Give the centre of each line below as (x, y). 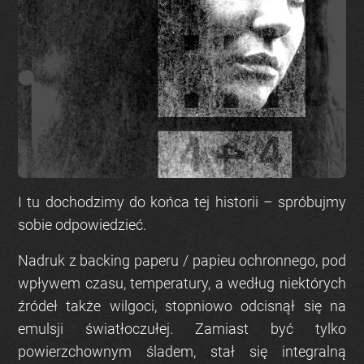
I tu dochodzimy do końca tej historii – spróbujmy (182, 202)
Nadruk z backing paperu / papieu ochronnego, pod (182, 261)
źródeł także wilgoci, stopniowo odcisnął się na (182, 306)
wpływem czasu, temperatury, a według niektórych (182, 284)
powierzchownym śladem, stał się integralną (182, 352)
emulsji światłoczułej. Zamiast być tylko (182, 329)
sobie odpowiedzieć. (82, 225)
